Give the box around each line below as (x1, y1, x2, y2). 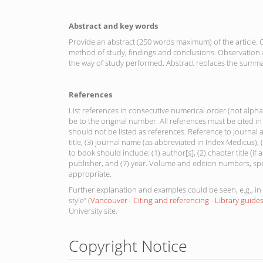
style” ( (69, 194, 90, 205)
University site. (69, 205, 117, 216)
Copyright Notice (69, 234, 187, 257)
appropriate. (69, 168, 112, 179)
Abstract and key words (69, 20, 158, 31)
